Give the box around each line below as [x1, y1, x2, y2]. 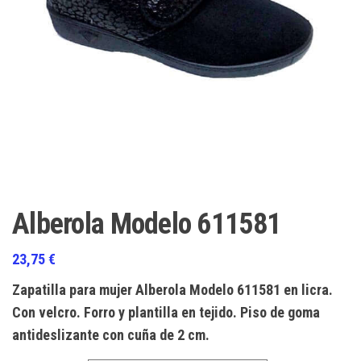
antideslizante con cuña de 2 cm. [12, 326, 210, 343]
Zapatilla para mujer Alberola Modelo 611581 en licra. [12, 280, 333, 298]
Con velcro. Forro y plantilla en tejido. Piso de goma [12, 303, 320, 321]
